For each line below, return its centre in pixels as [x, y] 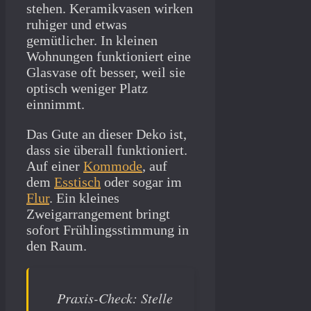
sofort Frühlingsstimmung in [108, 230]
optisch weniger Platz [87, 89]
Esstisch [77, 182]
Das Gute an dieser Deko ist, [107, 134]
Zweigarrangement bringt [98, 214]
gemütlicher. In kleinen [92, 41]
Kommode [113, 166]
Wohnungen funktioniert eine [109, 57]
